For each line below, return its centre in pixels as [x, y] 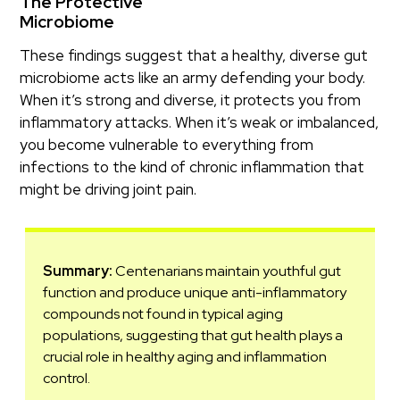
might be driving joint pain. [108, 189]
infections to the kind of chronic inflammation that [192, 167]
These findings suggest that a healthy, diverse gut [194, 55]
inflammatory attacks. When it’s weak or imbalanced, [200, 122]
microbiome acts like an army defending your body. [193, 77]
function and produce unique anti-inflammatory [195, 292]
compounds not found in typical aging [163, 313]
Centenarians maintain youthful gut [229, 271]
